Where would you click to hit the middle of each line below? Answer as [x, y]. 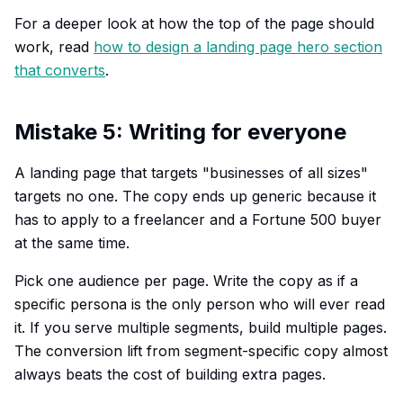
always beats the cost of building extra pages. [170, 374]
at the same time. [72, 243]
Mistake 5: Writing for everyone [180, 132]
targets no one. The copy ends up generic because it [195, 196]
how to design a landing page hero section [238, 47]
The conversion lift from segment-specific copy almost [201, 351]
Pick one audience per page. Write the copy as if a [186, 281]
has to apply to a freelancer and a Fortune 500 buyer [198, 219]
